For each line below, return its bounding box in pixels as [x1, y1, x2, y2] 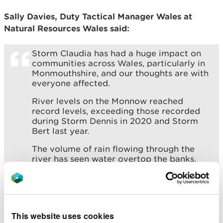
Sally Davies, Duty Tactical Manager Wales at [4, 11, 192, 21]
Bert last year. [32, 125, 89, 136]
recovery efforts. [32, 203, 101, 214]
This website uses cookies [11, 210, 114, 222]
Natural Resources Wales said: [4, 23, 129, 33]
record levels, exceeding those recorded [32, 106, 200, 116]
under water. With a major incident [32, 183, 176, 194]
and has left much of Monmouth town [32, 163, 187, 174]
